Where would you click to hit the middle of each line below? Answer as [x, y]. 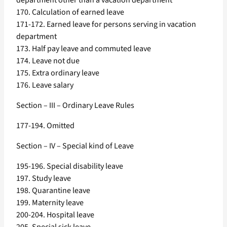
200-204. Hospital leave [55, 215]
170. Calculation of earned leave [70, 12]
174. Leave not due [48, 61]
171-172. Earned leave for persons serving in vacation [106, 25]
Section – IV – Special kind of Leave [75, 146]
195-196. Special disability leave [70, 166]
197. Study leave [44, 179]
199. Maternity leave [50, 203]
